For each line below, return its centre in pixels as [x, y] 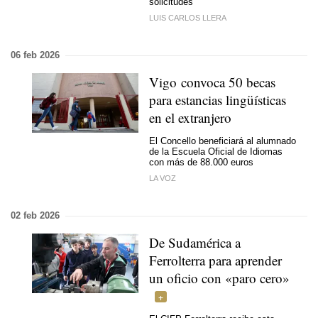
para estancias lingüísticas [218, 100]
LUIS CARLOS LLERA [188, 18]
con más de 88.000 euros [201, 162]
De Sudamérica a [195, 242]
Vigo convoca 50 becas [212, 82]
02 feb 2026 [35, 215]
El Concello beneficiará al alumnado [223, 141]
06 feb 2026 [35, 55]
